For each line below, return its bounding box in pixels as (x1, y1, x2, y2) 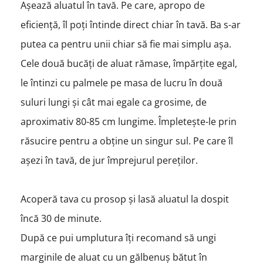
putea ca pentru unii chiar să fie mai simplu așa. (20, 37, 231, 50)
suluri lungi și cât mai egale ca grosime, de (20, 95, 207, 109)
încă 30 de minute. (20, 211, 104, 225)
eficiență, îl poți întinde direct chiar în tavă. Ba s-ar (20, 18, 241, 31)
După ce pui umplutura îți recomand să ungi (20, 231, 216, 244)
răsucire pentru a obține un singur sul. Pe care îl (20, 134, 233, 147)
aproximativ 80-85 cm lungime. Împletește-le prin (20, 114, 237, 128)
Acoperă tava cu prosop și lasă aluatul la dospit (20, 192, 229, 205)
